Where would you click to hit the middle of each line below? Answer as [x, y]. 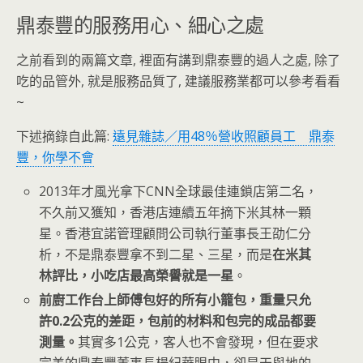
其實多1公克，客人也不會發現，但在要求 [199, 342]
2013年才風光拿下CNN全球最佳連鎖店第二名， [179, 191]
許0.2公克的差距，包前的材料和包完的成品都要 [178, 321]
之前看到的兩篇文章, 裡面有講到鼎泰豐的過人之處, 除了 [178, 60]
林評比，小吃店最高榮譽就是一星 [137, 275]
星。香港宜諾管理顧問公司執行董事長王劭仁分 [175, 233]
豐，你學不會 [55, 157]
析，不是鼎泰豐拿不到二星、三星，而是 [156, 254]
